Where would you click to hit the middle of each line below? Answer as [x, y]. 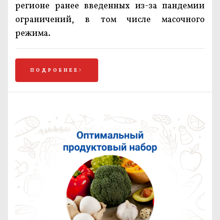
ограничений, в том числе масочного [110, 20]
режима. [33, 34]
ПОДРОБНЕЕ [55, 70]
